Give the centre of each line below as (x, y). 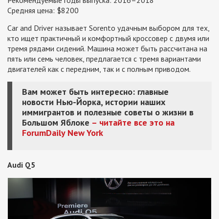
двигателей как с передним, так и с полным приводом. (99, 69)
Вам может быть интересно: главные (95, 91)
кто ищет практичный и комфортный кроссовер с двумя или (108, 38)
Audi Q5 (21, 164)
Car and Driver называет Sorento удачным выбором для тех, (108, 28)
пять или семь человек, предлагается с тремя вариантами (104, 58)
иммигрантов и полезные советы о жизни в (108, 112)
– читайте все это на (132, 122)
